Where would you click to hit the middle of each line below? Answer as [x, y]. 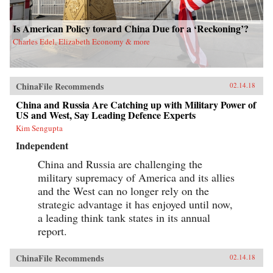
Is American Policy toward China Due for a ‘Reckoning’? [131, 28]
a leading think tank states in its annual [124, 217]
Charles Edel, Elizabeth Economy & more [81, 41]
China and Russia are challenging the [120, 164]
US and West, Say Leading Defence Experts [106, 115]
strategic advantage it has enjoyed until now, [135, 204]
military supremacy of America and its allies [136, 177]
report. [52, 231]
